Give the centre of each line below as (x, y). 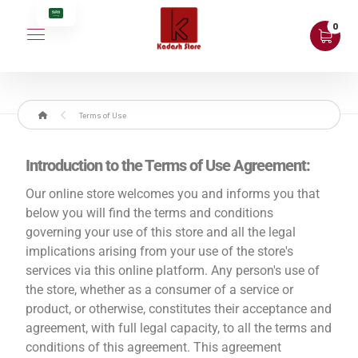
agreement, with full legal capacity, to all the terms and (179, 328)
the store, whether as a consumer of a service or (160, 290)
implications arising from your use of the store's (160, 251)
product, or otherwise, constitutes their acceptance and (179, 309)
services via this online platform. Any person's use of (173, 270)
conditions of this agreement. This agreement (154, 347)
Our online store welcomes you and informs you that (173, 194)
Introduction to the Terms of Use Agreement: (168, 165)
